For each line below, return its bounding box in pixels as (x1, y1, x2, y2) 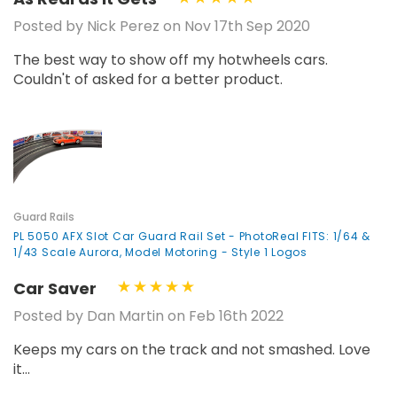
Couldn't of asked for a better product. (13, 69, 283, 90)
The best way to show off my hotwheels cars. (13, 50, 328, 71)
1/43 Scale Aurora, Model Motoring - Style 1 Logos (13, 245, 307, 261)
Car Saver (13, 276, 97, 300)
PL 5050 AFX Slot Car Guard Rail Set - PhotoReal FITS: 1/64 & (13, 229, 370, 245)
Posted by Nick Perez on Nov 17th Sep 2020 (13, 16, 310, 37)
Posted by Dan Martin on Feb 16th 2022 (13, 306, 284, 327)
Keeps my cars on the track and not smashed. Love (13, 339, 370, 361)
